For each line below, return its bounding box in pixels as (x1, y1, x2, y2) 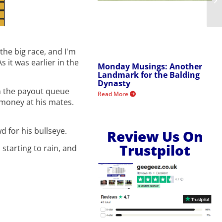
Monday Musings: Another (98, 60, 203, 72)
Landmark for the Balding (98, 69, 200, 80)
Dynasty (98, 77, 131, 89)
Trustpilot (119, 140, 191, 160)
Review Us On (107, 126, 203, 146)
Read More (98, 89, 130, 98)
